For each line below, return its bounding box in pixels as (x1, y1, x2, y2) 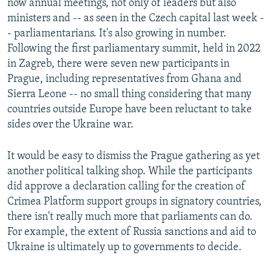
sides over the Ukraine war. (7, 119, 134, 131)
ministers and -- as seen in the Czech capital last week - (7, 13, 264, 25)
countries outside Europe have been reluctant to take (7, 104, 252, 116)
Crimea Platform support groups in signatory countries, (7, 196, 262, 208)
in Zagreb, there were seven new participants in (7, 58, 229, 70)
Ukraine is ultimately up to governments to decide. (7, 242, 242, 254)
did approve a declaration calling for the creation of (7, 181, 245, 193)
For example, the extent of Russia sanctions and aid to (7, 226, 256, 239)
